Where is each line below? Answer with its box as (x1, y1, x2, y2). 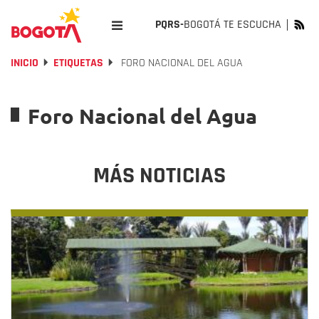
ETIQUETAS (53, 56, 103, 70)
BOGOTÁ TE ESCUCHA (184, 17, 281, 32)
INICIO (11, 56, 38, 70)
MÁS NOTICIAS (93, 161, 226, 190)
